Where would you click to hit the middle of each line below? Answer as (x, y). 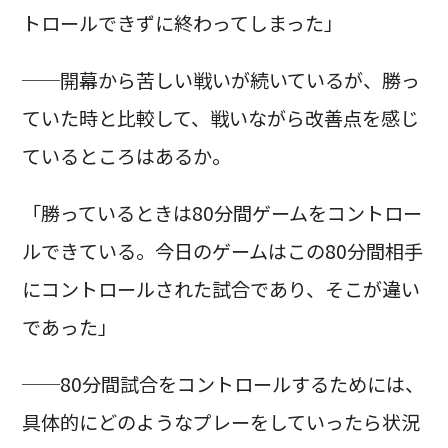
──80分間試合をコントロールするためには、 (222, 384)
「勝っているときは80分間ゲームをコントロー (221, 213)
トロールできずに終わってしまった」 (182, 23)
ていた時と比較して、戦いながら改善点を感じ (220, 118)
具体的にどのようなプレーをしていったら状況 (220, 422)
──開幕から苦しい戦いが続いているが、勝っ (220, 80)
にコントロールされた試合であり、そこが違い (220, 289)
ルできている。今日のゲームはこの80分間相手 (222, 251)
